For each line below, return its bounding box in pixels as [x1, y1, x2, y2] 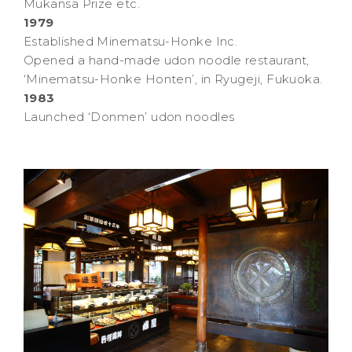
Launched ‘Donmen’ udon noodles [24, 109, 235, 125]
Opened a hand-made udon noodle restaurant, [24, 53, 310, 68]
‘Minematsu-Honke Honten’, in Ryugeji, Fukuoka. [24, 71, 323, 87]
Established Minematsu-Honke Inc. [24, 34, 238, 49]
